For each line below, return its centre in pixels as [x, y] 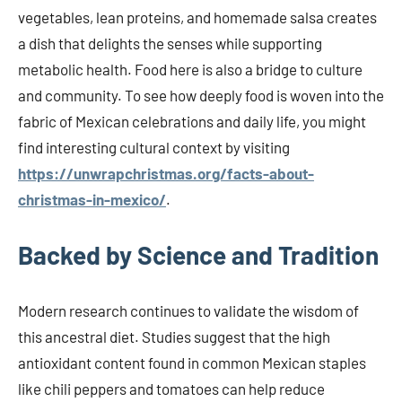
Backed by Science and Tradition [198, 255]
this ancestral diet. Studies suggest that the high [174, 337]
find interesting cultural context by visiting [154, 148]
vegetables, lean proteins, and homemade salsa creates [197, 17]
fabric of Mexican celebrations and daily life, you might [192, 122]
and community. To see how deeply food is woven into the [201, 96]
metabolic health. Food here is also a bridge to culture [190, 70]
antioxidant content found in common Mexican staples [192, 363]
